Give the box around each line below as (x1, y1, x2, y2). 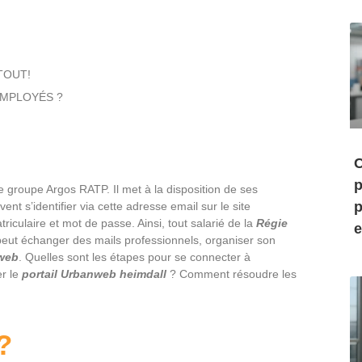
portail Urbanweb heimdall (22, 267, 166, 280)
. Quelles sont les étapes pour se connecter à (19, 250, 250, 263)
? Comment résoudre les (166, 267, 297, 280)
